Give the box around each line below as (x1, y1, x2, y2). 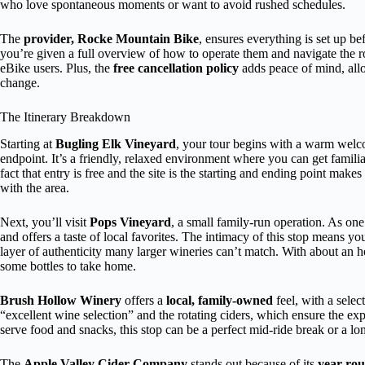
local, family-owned (166, 292, 273, 307)
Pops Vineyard (90, 214, 171, 229)
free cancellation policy (113, 61, 239, 76)
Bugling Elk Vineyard (55, 136, 176, 151)
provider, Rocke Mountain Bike (24, 32, 199, 46)
